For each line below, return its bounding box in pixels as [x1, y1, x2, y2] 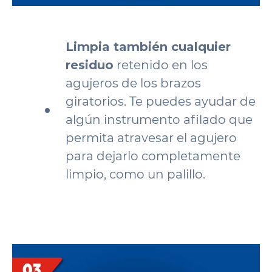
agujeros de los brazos [66, 76, 201, 90]
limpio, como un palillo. [66, 167, 205, 182]
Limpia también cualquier [66, 39, 231, 54]
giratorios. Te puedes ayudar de [66, 94, 256, 109]
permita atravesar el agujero [66, 131, 237, 145]
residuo [66, 58, 114, 72]
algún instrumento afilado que [66, 112, 253, 127]
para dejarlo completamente [66, 149, 240, 163]
